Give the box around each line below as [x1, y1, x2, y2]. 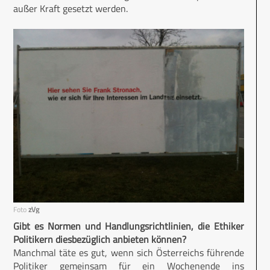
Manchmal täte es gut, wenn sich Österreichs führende [13, 245, 244, 260]
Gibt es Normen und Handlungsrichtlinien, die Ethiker [13, 218, 244, 233]
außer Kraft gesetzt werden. [13, 1, 128, 16]
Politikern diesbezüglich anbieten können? [13, 231, 186, 246]
